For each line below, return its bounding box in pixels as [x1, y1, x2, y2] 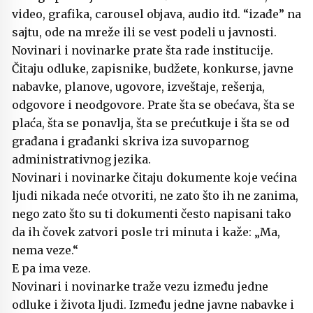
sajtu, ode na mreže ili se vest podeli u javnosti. [12, 25, 277, 40]
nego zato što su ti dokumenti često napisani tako [12, 207, 291, 221]
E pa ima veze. [12, 261, 91, 276]
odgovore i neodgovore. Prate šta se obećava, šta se [12, 98, 295, 112]
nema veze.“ [12, 243, 78, 258]
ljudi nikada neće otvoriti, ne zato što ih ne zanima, [12, 189, 298, 203]
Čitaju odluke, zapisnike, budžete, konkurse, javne [12, 61, 293, 76]
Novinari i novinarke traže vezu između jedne [12, 279, 268, 294]
